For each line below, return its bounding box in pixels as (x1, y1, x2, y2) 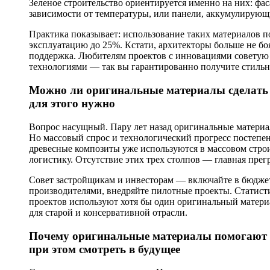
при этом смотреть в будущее (29, 242, 180, 256)
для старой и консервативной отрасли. (29, 207, 187, 218)
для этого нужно (29, 97, 115, 110)
